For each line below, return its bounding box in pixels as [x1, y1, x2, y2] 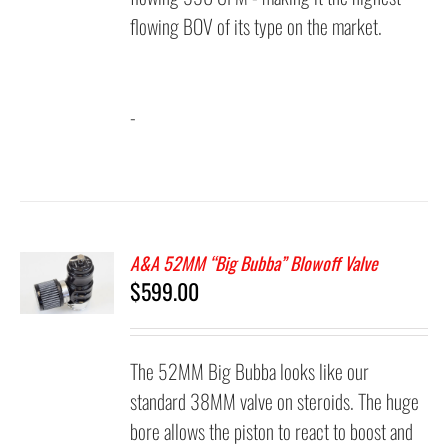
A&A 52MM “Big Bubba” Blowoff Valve [130, 250, 379, 276]
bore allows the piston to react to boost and [130, 416, 414, 446]
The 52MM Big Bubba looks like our [130, 356, 370, 386]
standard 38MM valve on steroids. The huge [130, 386, 420, 416]
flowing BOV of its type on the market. [130, 11, 383, 41]
